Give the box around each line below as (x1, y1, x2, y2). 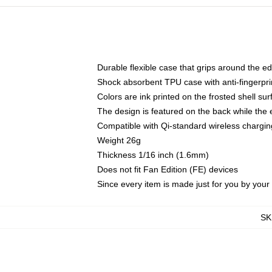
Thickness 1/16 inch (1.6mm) (97, 150, 209, 160)
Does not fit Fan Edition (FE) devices (97, 165, 238, 174)
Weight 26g (97, 135, 141, 145)
